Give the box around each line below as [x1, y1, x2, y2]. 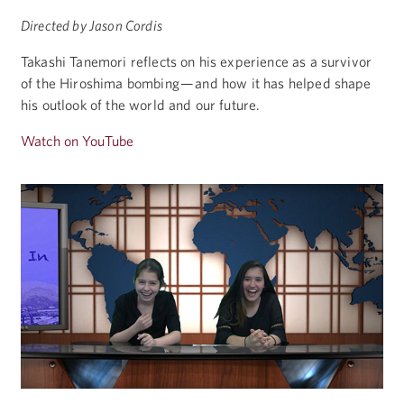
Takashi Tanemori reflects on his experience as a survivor [21, 53, 372, 70]
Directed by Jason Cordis [21, 17, 162, 34]
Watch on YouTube [21, 133, 134, 150]
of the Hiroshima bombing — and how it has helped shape [21, 75, 372, 92]
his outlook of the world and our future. [21, 96, 261, 114]
